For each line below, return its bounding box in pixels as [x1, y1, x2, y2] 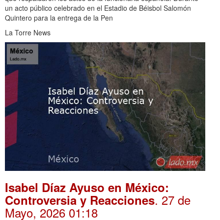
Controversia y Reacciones [5, 192, 155, 209]
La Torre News [5, 27, 51, 38]
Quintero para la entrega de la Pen [5, 13, 113, 23]
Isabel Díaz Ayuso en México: [5, 179, 169, 196]
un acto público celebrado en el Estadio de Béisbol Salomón [5, 3, 191, 13]
